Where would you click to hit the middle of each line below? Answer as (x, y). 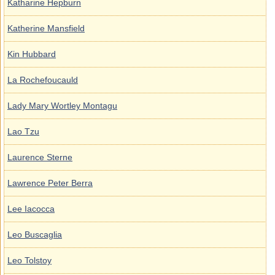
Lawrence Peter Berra (50, 183)
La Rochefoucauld (43, 80)
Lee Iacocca (31, 209)
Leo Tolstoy (29, 260)
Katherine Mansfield (46, 28)
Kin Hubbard (32, 54)
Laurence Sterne (40, 157)
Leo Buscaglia (35, 234)
